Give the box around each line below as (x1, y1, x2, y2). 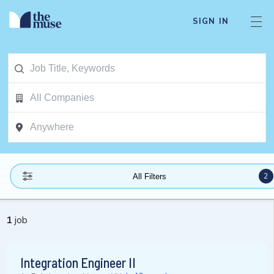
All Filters (132, 171, 166, 181)
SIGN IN (192, 16, 229, 27)
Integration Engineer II (20, 254, 136, 271)
